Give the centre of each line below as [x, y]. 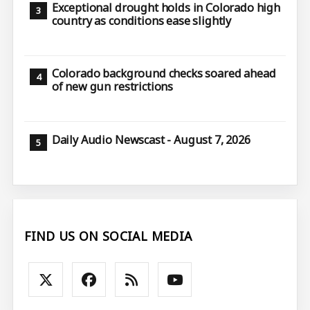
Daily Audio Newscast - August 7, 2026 [151, 139]
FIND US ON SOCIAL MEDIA [108, 236]
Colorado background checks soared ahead [164, 74]
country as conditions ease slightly [142, 20]
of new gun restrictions [112, 87]
